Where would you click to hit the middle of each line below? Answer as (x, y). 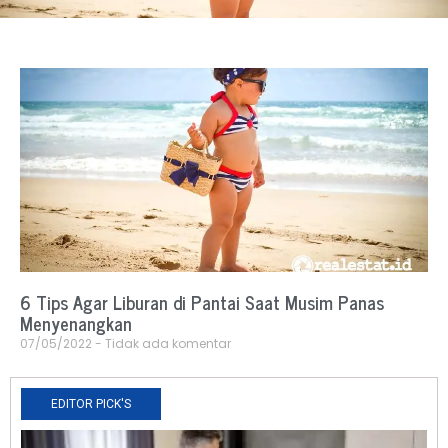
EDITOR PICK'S (91, 404)
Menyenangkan (76, 323)
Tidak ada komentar (166, 344)
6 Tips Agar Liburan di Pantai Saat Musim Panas (202, 302)
